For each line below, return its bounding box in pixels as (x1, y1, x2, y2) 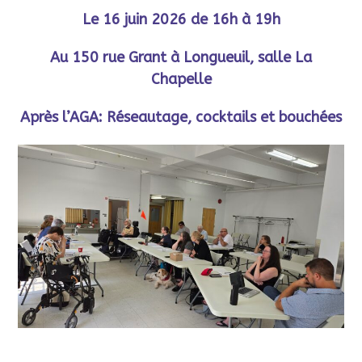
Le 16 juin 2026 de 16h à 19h (82, 11, 280, 28)
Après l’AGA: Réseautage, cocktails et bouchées (20, 108, 342, 126)
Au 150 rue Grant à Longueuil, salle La (50, 48, 312, 66)
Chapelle (150, 70, 212, 88)
